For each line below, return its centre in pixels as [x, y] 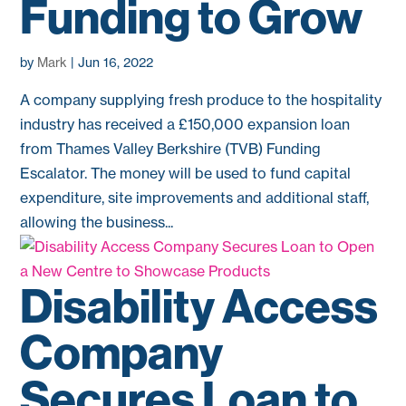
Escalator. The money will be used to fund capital [186, 173]
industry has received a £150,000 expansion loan [185, 124]
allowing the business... [97, 222]
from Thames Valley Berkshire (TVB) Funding [171, 149]
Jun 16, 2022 [116, 62]
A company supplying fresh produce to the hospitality [201, 100]
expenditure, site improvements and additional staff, [195, 198]
